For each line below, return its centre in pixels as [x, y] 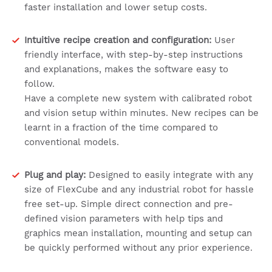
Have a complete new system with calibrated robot [138, 98]
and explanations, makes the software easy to [126, 69]
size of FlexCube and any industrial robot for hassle [139, 189]
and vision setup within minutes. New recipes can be [141, 113]
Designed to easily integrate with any [169, 175]
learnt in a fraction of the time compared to [121, 127]
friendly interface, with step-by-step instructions [134, 55]
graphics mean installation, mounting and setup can [138, 233]
